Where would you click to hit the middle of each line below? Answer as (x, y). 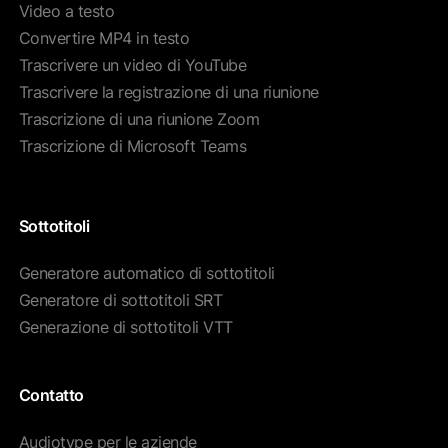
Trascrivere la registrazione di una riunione (168, 92)
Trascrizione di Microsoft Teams (132, 146)
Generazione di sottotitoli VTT (125, 327)
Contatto (51, 394)
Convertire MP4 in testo (104, 38)
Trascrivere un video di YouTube (132, 65)
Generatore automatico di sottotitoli (146, 273)
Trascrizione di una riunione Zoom (139, 119)
